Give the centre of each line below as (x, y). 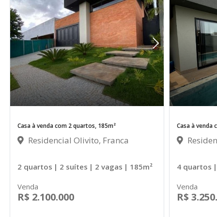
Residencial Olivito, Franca (77, 140)
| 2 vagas (106, 166)
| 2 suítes (71, 166)
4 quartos (194, 166)
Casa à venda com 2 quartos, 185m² (67, 125)
